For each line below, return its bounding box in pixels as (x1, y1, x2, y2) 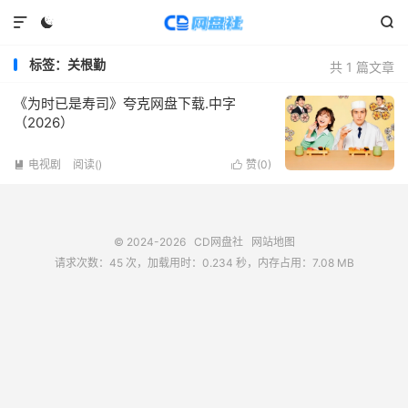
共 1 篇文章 (330, 59, 394, 75)
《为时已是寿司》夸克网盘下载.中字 (14, 95, 236, 112)
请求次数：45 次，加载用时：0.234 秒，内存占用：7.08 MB (54, 256, 354, 270)
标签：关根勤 (29, 56, 106, 72)
